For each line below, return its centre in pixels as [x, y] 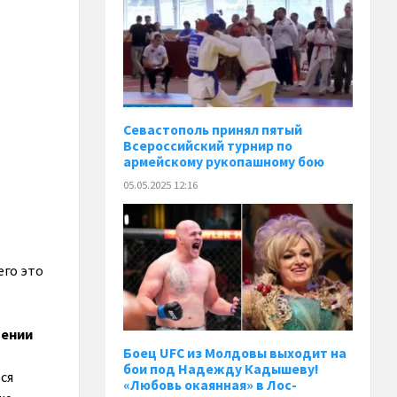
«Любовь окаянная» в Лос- [210, 385]
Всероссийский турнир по [208, 146]
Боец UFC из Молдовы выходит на [235, 354]
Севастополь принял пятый [213, 130]
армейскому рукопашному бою [224, 162]
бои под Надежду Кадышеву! [222, 370]
